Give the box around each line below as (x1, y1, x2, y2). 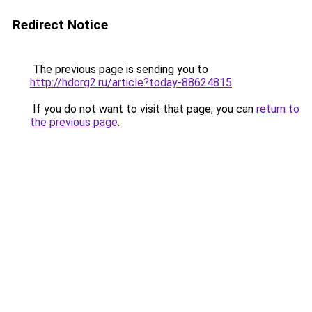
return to (256, 102, 299, 116)
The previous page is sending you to (30, 63, 208, 76)
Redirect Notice (13, 17, 108, 33)
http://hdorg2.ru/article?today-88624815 (30, 76, 232, 89)
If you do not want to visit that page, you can (30, 102, 256, 116)
